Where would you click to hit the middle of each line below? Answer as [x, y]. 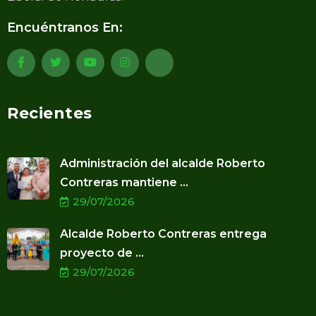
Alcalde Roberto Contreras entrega [163, 234]
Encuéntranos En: [65, 28]
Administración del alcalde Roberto [163, 164]
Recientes [50, 114]
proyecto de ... [102, 253]
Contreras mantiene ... [124, 183]
